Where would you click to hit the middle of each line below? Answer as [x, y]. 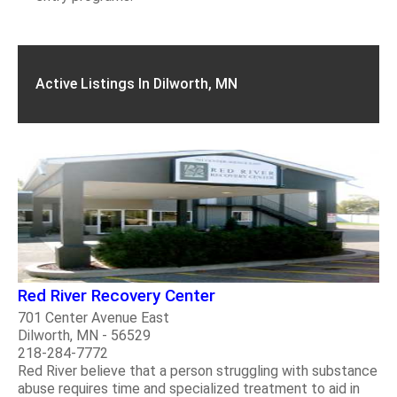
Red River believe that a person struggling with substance [198, 370]
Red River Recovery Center [117, 295]
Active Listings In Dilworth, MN [136, 84]
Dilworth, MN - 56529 [84, 335]
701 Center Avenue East [93, 317]
